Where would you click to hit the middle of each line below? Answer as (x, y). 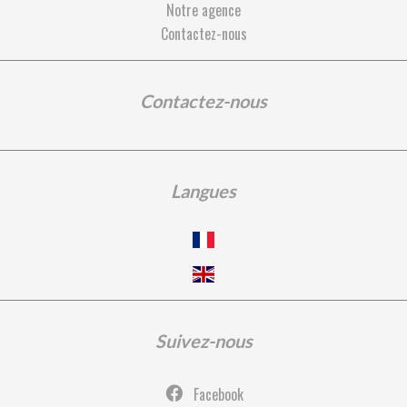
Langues (203, 191)
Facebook (218, 394)
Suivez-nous (203, 340)
